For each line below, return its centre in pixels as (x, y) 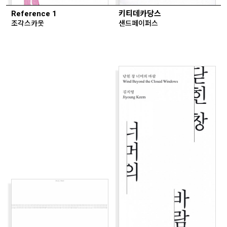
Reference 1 (34, 14)
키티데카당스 (140, 14)
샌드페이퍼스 (138, 23)
